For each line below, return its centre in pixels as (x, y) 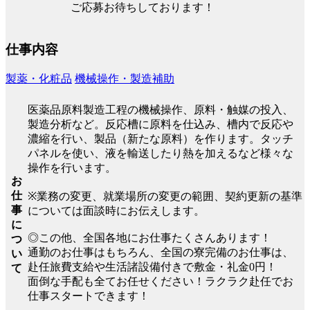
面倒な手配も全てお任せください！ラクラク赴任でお (161, 281)
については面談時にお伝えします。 (116, 210)
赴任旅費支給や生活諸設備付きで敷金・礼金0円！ (152, 266)
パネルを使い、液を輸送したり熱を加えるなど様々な (161, 153)
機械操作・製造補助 (125, 78)
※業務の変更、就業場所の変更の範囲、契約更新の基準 (165, 196)
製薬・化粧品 (39, 78)
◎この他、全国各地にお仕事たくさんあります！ (149, 237)
